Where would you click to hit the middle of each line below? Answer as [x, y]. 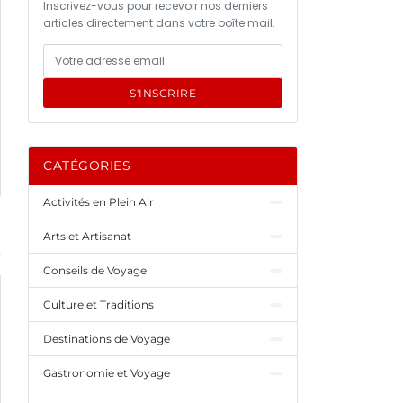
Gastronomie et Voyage [107, 373]
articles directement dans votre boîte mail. [159, 23]
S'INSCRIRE [163, 93]
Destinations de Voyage [107, 339]
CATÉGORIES [87, 166]
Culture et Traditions [99, 304]
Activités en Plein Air [99, 202]
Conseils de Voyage [95, 270]
